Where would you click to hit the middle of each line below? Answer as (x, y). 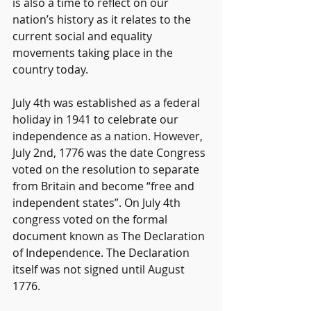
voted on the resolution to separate (107, 169)
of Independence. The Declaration (102, 252)
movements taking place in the (94, 52)
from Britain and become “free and (105, 186)
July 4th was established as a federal (108, 102)
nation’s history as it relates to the (103, 19)
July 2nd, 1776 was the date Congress (110, 152)
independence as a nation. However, (109, 136)
